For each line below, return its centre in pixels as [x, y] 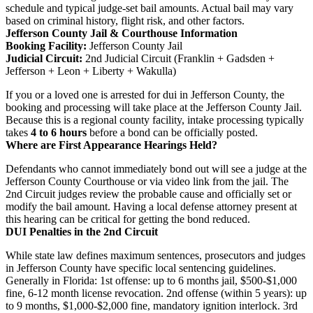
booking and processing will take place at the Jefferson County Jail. [154, 107]
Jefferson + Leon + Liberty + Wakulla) [91, 71]
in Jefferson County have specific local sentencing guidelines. [141, 268]
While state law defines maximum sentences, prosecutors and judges [155, 255]
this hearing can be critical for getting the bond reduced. [128, 219]
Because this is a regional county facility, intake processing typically [155, 119]
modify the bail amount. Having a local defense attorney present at [151, 206]
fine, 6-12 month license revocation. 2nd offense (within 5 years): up [156, 293]
